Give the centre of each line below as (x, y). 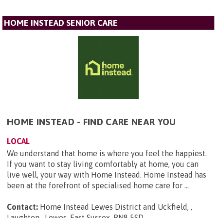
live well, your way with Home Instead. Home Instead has (107, 175)
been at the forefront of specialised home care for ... (98, 186)
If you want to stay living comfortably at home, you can (103, 164)
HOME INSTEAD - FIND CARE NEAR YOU (91, 122)
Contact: (22, 207)
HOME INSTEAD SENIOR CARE (61, 23)
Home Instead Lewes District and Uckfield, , (116, 207)
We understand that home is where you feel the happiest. (107, 154)
